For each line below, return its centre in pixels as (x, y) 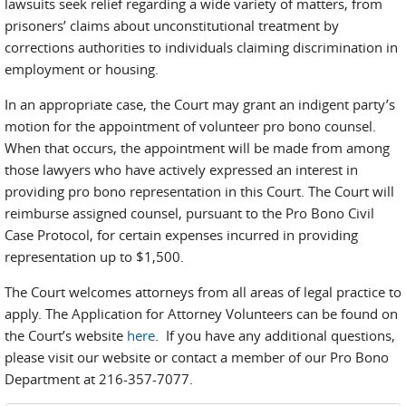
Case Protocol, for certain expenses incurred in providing (181, 235)
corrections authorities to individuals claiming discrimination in (201, 47)
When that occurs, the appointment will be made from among (197, 148)
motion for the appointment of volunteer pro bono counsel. (190, 126)
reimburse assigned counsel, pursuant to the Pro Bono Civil (189, 213)
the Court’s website (66, 335)
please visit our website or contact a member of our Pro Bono (197, 357)
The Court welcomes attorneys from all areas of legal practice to (203, 292)
